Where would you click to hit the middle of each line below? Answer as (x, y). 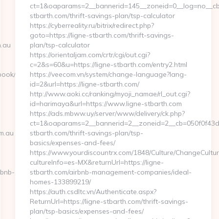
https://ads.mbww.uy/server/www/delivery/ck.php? (107, 113)
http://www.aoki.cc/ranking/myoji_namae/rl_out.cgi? (110, 94)
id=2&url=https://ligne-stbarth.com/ (84, 84)
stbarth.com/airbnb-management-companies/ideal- (110, 172)
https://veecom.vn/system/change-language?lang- (108, 74)
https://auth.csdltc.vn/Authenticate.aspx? (93, 192)
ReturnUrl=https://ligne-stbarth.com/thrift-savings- (109, 201)
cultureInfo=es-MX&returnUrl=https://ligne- (97, 162)
